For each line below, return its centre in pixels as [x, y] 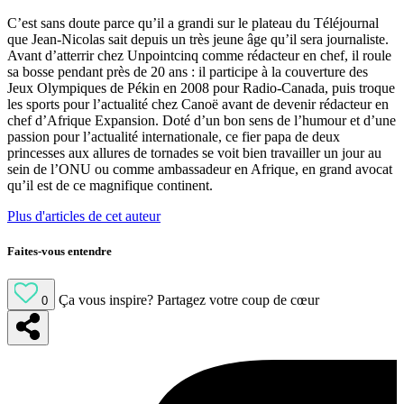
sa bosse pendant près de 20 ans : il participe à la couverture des [188, 72]
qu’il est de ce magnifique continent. [110, 186]
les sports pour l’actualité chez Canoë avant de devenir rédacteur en [198, 105]
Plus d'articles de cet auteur [84, 216]
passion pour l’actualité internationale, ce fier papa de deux [174, 137]
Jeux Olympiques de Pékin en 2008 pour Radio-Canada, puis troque [201, 88]
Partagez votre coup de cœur [238, 300]
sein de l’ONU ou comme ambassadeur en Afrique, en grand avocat [200, 170]
